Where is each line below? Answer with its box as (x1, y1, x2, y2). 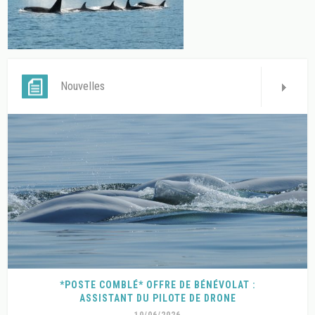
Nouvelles (60, 79, 105, 94)
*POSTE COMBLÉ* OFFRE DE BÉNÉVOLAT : (59, 279, 256, 291)
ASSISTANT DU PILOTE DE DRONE (79, 292, 236, 304)
